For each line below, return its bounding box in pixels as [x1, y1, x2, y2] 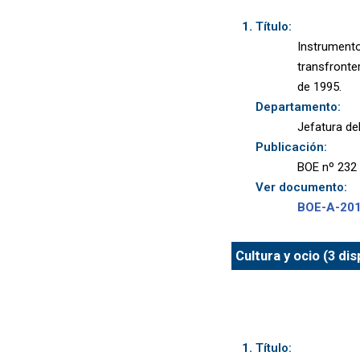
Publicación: [255, 139, 327, 154]
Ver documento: [255, 179, 347, 194]
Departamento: [255, 99, 341, 114]
